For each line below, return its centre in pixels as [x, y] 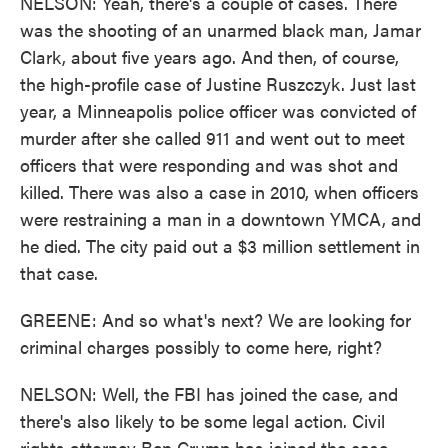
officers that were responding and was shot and [209, 164]
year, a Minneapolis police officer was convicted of [218, 110]
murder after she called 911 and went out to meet [212, 137]
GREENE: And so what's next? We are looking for [215, 319]
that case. [59, 272]
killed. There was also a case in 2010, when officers [219, 191]
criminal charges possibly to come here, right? [201, 346]
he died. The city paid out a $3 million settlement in [220, 245]
